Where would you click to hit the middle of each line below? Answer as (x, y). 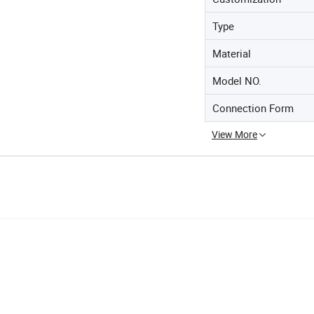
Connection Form (253, 108)
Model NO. (237, 81)
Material (232, 53)
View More (234, 134)
